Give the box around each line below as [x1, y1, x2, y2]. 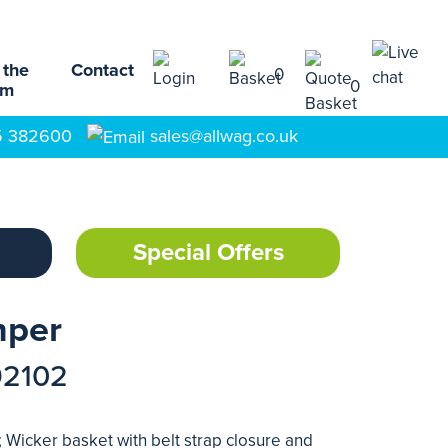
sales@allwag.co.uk [150, 125, 298, 147]
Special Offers [132, 238, 284, 267]
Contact [71, 59, 134, 81]
